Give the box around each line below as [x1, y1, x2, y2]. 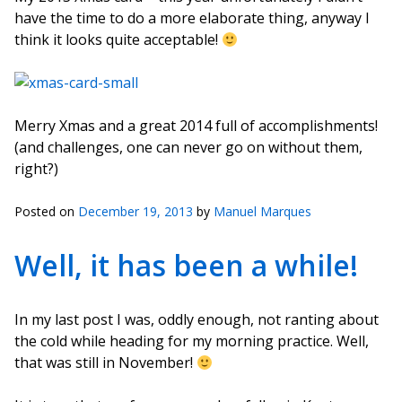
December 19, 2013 [78, 203, 193, 220]
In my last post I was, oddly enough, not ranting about [14, 310, 379, 329]
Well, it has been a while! [14, 246, 358, 284]
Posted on [14, 203, 78, 220]
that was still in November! [14, 353, 197, 372]
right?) [14, 159, 58, 179]
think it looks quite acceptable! [14, 30, 222, 49]
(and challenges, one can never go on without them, [14, 137, 363, 157]
